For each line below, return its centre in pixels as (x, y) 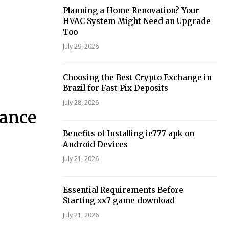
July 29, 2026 (81, 47)
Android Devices (95, 145)
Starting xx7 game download (119, 201)
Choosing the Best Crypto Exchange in (137, 78)
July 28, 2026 (81, 103)
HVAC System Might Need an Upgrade (136, 21)
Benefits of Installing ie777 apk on (128, 134)
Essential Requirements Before (123, 190)
